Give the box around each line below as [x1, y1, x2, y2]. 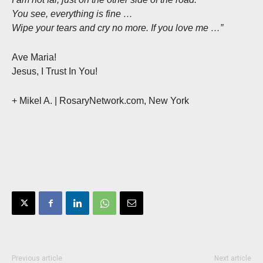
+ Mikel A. [12, 96, 55, 106]
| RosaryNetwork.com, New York [55, 96, 189, 106]
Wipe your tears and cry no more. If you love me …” [12, 23, 223, 33]
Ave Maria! [12, 52, 56, 63]
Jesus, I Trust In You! [12, 66, 97, 77]
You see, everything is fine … [12, 9, 133, 19]
